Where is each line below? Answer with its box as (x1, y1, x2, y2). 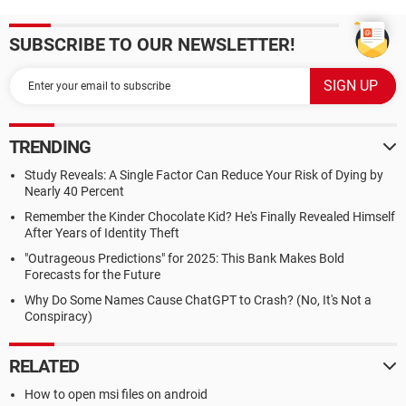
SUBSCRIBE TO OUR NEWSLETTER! (9, 34, 295, 55)
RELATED (9, 355, 79, 377)
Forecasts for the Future (24, 267, 160, 282)
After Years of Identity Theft (24, 226, 179, 240)
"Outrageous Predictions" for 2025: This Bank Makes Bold (24, 251, 344, 266)
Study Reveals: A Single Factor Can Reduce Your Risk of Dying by (24, 168, 383, 182)
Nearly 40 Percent (24, 184, 124, 198)
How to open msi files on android (24, 387, 208, 401)
